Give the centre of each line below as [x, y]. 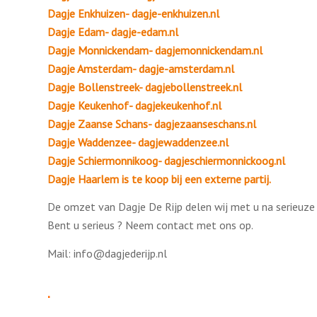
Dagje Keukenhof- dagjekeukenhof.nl [134, 105]
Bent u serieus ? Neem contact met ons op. [150, 225]
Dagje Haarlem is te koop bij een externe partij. [159, 179]
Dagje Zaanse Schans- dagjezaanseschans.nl [152, 123]
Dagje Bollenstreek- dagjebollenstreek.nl [145, 87]
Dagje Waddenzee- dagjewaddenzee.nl [138, 142]
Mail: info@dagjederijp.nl [107, 253]
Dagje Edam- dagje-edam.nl [113, 31]
